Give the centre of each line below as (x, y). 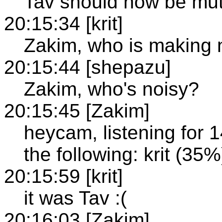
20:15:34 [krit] (63, 23)
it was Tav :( (75, 198)
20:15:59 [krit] (63, 176)
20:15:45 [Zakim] (77, 111)
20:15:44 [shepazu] (87, 67)
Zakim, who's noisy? (111, 89)
